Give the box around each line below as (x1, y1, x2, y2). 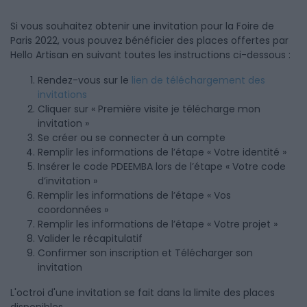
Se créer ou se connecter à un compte (38, 131, 225, 145)
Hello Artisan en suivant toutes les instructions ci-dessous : (10, 48, 293, 62)
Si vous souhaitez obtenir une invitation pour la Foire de (10, 19, 274, 33)
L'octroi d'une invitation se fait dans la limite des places (10, 286, 275, 299)
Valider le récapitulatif (38, 232, 143, 245)
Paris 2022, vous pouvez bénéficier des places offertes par (10, 34, 288, 47)
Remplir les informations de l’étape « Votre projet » (38, 217, 278, 231)
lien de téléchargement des (132, 73, 265, 87)
